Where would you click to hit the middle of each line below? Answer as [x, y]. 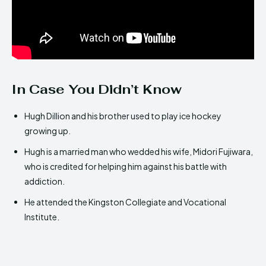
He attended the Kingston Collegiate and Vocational [125, 202]
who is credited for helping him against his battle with [126, 167]
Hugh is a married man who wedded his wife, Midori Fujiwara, [139, 152]
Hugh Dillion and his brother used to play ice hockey [123, 116]
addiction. [45, 181]
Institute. [42, 217]
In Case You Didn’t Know [97, 89]
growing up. [47, 131]
